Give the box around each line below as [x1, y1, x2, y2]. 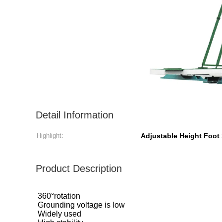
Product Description [36, 163, 122, 174]
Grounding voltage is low [38, 201, 125, 209]
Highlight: [37, 132, 63, 139]
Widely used [38, 210, 81, 218]
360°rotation [38, 192, 80, 200]
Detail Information [36, 110, 113, 120]
